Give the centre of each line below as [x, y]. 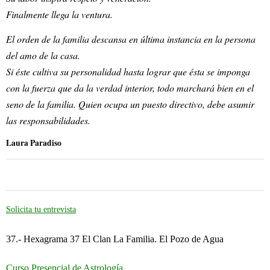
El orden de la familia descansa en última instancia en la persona [131, 39]
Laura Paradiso [34, 143]
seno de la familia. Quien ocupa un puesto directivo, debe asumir [130, 104]
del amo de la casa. [43, 55]
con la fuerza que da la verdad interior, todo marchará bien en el [130, 87]
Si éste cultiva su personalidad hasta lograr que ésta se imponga [128, 71]
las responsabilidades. [48, 120]
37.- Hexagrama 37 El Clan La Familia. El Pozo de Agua [115, 239]
